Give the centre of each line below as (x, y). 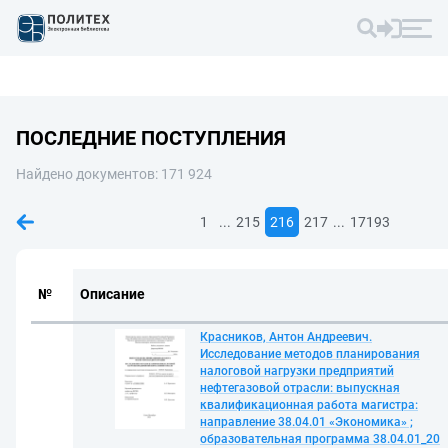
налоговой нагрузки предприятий (297, 371)
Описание (112, 294)
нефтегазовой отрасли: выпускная (300, 388)
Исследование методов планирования (310, 354)
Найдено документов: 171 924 (114, 174)
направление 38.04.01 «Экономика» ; (306, 422)
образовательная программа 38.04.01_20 (320, 439)
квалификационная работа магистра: (309, 405)
